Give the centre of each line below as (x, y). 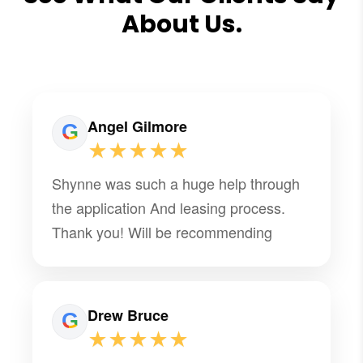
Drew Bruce (128, 315)
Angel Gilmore (138, 126)
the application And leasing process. (169, 207)
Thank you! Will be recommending (162, 231)
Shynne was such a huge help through (176, 183)
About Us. (181, 24)
